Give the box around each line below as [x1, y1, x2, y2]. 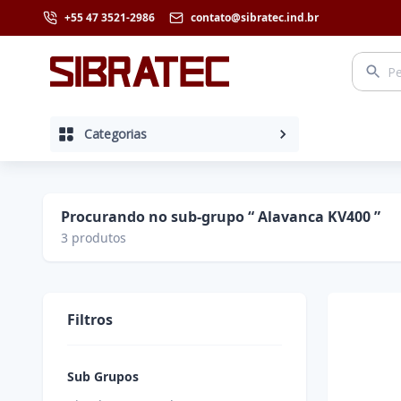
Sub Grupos [67, 368, 139, 385]
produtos [68, 229, 126, 246]
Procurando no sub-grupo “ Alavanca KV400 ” [61, 207, 380, 226]
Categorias [84, 125, 147, 142]
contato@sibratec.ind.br [191, 10, 319, 25]
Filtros [67, 310, 113, 329]
